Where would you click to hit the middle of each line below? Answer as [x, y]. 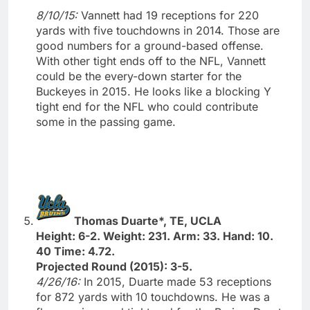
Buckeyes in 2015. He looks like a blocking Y [154, 91]
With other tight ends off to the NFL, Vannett [151, 61]
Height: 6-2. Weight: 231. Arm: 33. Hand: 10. [155, 236]
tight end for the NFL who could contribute [147, 106]
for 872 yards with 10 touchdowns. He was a [153, 297]
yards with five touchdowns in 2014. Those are [158, 30]
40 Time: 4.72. [75, 251]
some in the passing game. [106, 121]
